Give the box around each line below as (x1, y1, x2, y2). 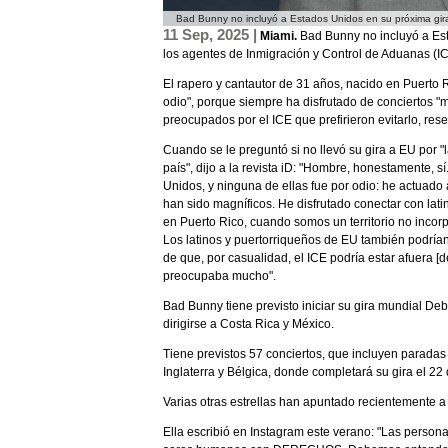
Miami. (257, 29, 300, 44)
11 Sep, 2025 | (163, 26, 257, 44)
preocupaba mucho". (163, 269, 276, 284)
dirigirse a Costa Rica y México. (163, 317, 334, 332)
